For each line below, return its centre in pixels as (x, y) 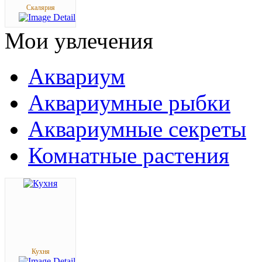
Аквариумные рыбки (129, 103)
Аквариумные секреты (137, 129)
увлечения (101, 41)
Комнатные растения (129, 155)
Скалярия (40, 8)
